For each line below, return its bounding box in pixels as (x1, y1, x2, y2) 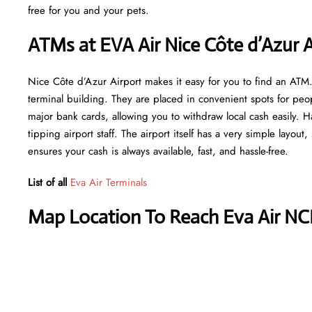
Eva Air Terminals (70, 174, 147, 190)
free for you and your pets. (28, 2, 153, 18)
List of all (28, 174, 70, 190)
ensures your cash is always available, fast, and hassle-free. (28, 143, 288, 159)
